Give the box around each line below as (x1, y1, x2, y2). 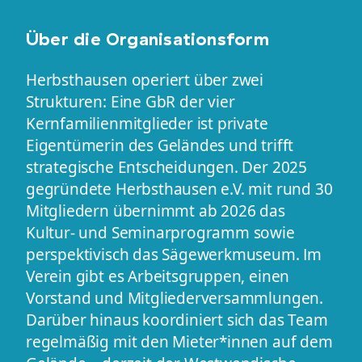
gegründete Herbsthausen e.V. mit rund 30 (26, 178, 333, 200)
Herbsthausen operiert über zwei (26, 69, 264, 90)
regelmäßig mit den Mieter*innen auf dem (26, 330, 333, 352)
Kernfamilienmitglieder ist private (26, 112, 268, 134)
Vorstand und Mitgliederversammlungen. (26, 287, 323, 309)
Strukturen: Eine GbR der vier (26, 90, 235, 112)
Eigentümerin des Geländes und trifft (26, 134, 294, 156)
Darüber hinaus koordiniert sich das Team (26, 309, 328, 330)
